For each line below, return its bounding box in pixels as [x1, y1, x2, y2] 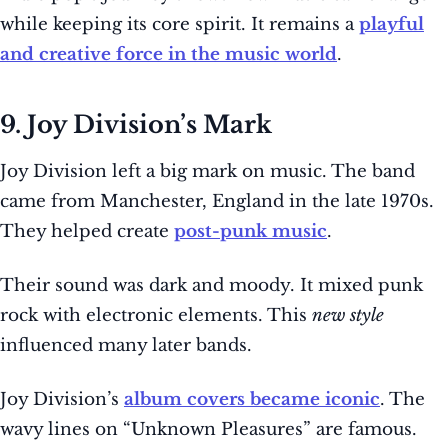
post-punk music [174, 221, 327, 243]
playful [359, 14, 424, 36]
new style [312, 305, 384, 327]
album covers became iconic [124, 389, 380, 411]
